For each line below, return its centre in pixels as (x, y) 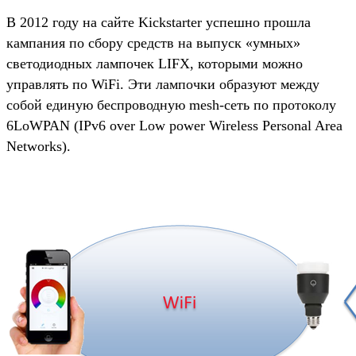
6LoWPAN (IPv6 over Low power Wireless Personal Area (174, 125)
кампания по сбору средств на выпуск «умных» (153, 43)
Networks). (39, 146)
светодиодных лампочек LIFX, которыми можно (155, 63)
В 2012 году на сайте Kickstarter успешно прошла (159, 22)
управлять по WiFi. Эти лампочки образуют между (163, 84)
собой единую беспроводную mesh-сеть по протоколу (171, 104)
